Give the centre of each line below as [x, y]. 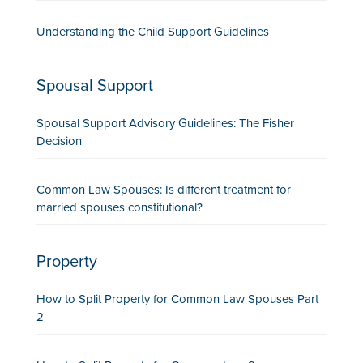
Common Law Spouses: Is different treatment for [163, 190]
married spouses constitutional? [119, 207]
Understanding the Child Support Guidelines [152, 32]
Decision [59, 141]
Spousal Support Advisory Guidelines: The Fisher [165, 123]
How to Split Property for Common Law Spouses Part [177, 299]
